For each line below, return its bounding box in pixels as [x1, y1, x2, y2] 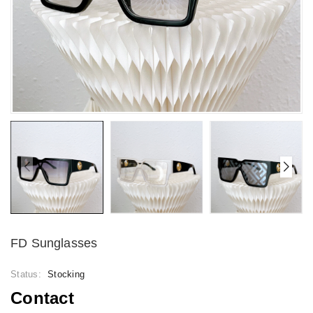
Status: [10, 268, 44, 279]
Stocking [48, 268, 85, 279]
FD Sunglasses [10, 235, 98, 250]
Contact [10, 288, 74, 307]
